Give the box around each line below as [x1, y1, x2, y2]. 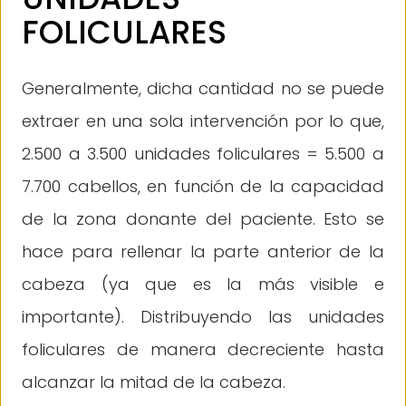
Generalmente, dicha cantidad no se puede [22, 76, 384, 100]
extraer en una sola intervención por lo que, [22, 109, 384, 132]
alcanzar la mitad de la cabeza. [22, 370, 285, 393]
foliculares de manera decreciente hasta [22, 337, 384, 361]
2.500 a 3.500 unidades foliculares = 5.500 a [22, 141, 384, 165]
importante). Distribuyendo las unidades [22, 304, 384, 328]
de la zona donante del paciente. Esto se [22, 207, 384, 230]
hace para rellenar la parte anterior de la [22, 239, 384, 263]
